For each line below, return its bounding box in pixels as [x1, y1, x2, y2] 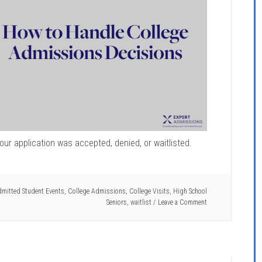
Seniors [106, 198, 127, 207]
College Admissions [68, 187, 126, 196]
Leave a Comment [158, 198, 207, 207]
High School [173, 187, 207, 196]
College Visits [129, 187, 170, 196]
